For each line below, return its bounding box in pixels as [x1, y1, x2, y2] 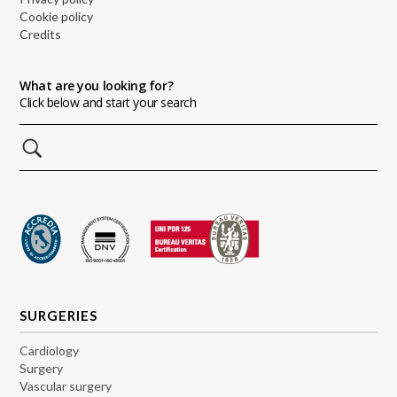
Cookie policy [19, 8, 94, 24]
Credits [19, 26, 62, 42]
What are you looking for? [19, 76, 174, 94]
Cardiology [19, 342, 80, 358]
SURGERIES [19, 307, 98, 323]
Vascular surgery [19, 378, 113, 393]
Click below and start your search [19, 93, 197, 111]
